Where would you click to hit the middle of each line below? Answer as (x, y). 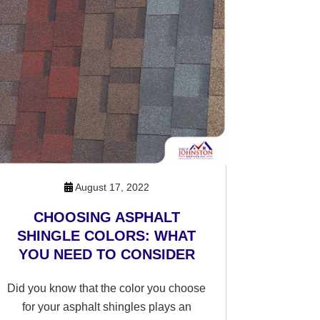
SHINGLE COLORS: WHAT (107, 236)
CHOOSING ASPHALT (106, 217)
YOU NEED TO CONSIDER (106, 254)
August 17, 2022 (111, 187)
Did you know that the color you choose (107, 288)
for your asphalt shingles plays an (106, 307)
